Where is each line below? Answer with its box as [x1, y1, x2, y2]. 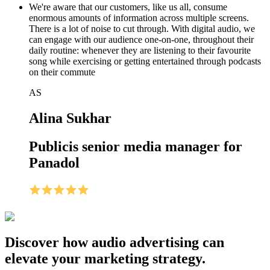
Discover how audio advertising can [5, 234, 224, 250]
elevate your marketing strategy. [5, 250, 206, 266]
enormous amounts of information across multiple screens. [29, 13, 249, 24]
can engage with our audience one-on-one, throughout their [29, 34, 254, 45]
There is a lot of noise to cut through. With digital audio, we [29, 24, 255, 34]
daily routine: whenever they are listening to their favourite [29, 45, 251, 56]
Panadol [29, 155, 80, 171]
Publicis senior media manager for [29, 139, 242, 154]
